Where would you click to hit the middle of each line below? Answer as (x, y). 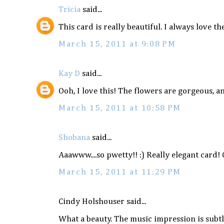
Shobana (74, 137)
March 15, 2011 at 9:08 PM (117, 44)
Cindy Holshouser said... (102, 201)
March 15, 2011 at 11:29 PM (120, 172)
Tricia (69, 9)
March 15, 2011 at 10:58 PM (120, 108)
